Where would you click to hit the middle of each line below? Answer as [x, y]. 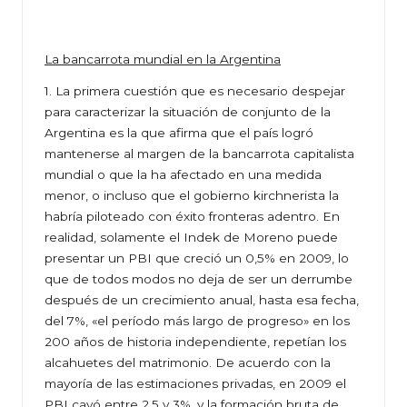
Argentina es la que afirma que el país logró [179, 133]
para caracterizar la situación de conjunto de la [188, 112]
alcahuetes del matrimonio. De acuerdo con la [188, 363]
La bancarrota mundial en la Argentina [163, 60]
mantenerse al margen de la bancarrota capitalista [199, 154]
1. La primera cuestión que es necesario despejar [195, 91]
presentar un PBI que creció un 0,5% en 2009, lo [197, 258]
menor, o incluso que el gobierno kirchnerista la [192, 196]
